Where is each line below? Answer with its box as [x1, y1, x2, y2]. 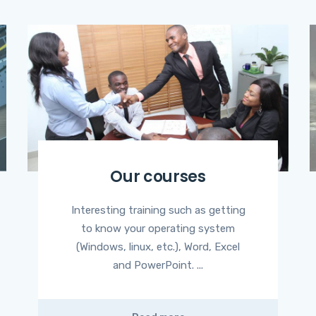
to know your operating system [81, 221, 235, 235]
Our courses [110, 165, 206, 188]
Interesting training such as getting [71, 203, 245, 217]
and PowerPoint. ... [113, 258, 203, 272]
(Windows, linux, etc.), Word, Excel [76, 240, 240, 253]
